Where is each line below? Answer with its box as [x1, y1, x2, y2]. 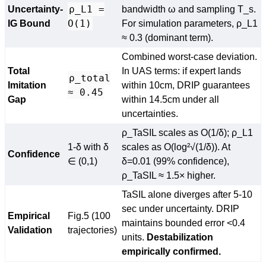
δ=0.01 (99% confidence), [122, 156, 229, 166]
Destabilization [147, 232, 213, 242]
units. [122, 232, 147, 242]
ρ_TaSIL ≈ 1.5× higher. [122, 170, 216, 180]
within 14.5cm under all [122, 94, 219, 104]
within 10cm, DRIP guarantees [122, 80, 250, 90]
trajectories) [68, 225, 117, 235]
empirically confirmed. [122, 246, 221, 256]
